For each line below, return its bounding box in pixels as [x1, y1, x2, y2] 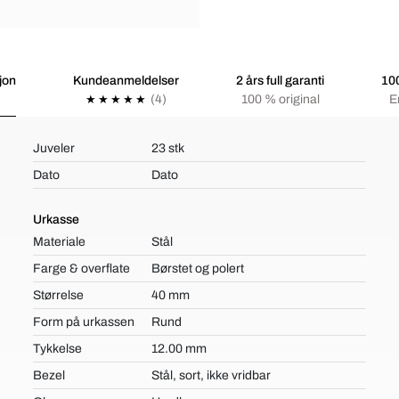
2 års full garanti [236, 74, 324, 87]
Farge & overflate [33, 262, 131, 275]
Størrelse [33, 289, 85, 302]
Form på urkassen [33, 315, 135, 329]
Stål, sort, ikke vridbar [151, 369, 271, 382]
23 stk [151, 142, 184, 155]
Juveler [33, 142, 76, 155]
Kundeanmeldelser [73, 74, 179, 87]
